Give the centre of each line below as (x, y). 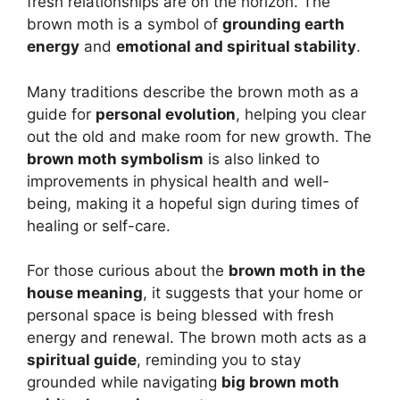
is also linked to (262, 158)
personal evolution (166, 114)
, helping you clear (301, 114)
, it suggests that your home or (253, 293)
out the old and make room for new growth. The (199, 136)
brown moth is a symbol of (125, 25)
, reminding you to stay (219, 360)
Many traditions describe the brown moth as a (193, 92)
